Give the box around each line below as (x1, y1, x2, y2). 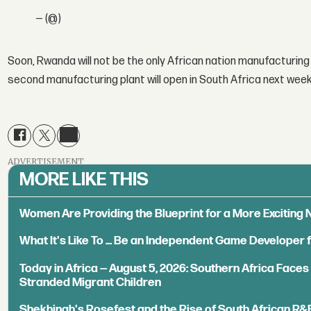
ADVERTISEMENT (8, 156, 85, 167)
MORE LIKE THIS (19, 169, 149, 191)
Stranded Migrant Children (19, 275, 162, 289)
